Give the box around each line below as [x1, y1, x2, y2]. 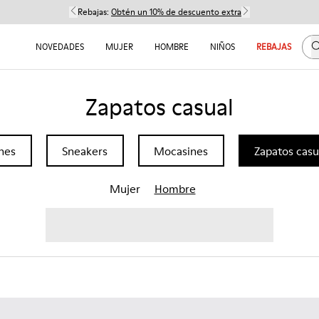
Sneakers [62, 142, 108, 159]
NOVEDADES [35, 41, 84, 53]
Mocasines [154, 142, 208, 159]
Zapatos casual [85, 91, 234, 123]
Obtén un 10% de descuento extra [111, 6, 241, 18]
